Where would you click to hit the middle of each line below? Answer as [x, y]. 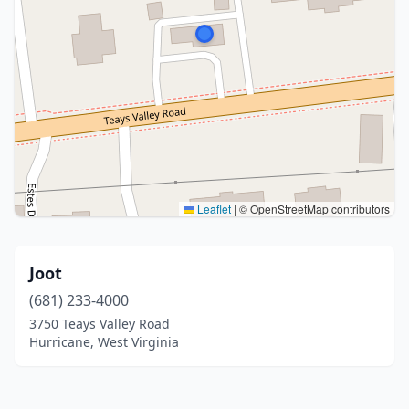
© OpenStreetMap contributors [313, 209]
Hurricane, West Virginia [104, 342]
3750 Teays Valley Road [100, 324]
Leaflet [213, 209]
